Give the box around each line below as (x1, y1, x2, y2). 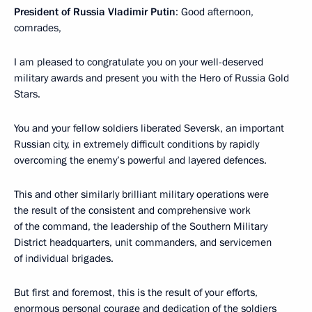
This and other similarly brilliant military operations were (14, 187, 269, 201)
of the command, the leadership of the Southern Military (14, 219, 267, 233)
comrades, (14, 21, 61, 35)
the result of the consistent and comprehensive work (14, 203, 251, 217)
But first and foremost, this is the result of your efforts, (14, 286, 258, 299)
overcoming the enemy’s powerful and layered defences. (14, 153, 267, 167)
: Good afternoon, (175, 5, 253, 19)
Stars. (14, 87, 40, 101)
